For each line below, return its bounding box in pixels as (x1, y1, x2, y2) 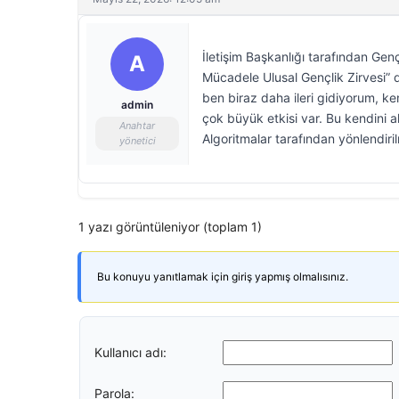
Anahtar (119, 119, 155, 132)
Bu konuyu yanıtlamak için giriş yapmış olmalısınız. (97, 270, 348, 283)
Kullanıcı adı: (94, 344, 167, 360)
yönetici (118, 134, 156, 147)
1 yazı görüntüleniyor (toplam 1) (78, 219, 262, 234)
